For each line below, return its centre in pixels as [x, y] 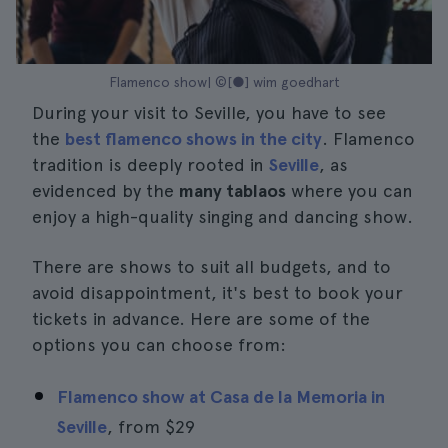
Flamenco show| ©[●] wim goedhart [224, 82]
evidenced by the [105, 190]
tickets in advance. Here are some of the [201, 318]
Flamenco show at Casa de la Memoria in [221, 396]
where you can [349, 190]
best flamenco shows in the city [193, 138]
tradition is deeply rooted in [150, 164]
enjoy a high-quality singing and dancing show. [222, 216]
